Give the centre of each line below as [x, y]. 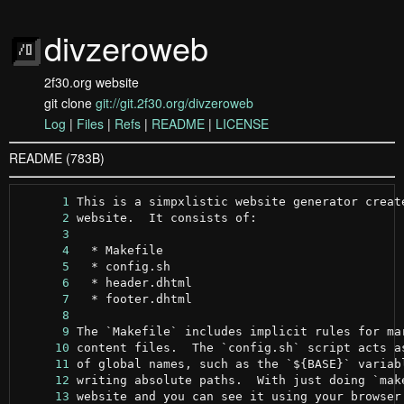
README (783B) [57, 158]
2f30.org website [92, 82]
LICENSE [242, 124]
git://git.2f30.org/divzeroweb [174, 103]
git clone [70, 103]
